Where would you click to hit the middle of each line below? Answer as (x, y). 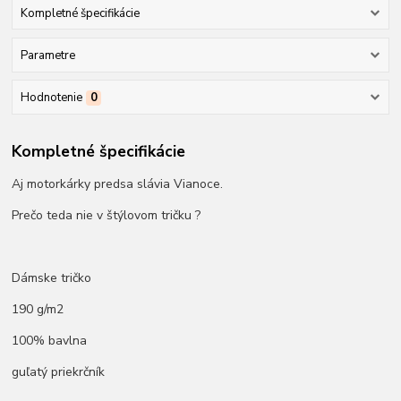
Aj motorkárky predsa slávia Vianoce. (118, 183)
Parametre (47, 55)
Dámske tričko (52, 277)
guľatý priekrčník (59, 371)
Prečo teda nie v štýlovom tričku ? (107, 215)
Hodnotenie (51, 98)
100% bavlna (50, 340)
